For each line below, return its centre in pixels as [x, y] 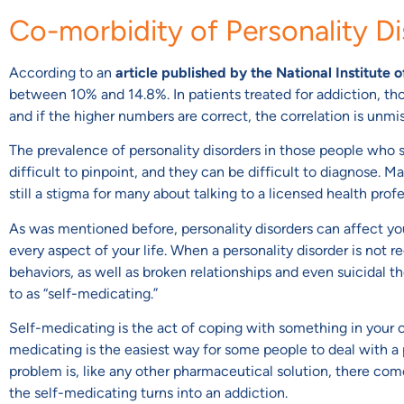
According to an [62, 72]
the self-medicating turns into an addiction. [148, 393]
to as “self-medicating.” [83, 293]
